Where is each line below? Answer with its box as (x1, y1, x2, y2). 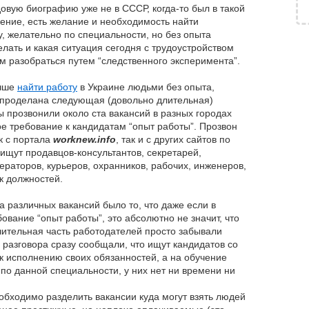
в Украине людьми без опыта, (77, 81, 215, 92)
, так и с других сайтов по (116, 134, 230, 145)
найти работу (17, 81, 77, 92)
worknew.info (53, 134, 116, 145)
